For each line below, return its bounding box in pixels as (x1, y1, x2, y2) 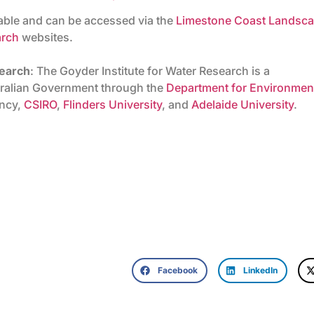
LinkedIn (243, 264, 278, 275)
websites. (19, 30, 73, 45)
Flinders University (63, 97, 162, 112)
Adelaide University (191, 97, 294, 112)
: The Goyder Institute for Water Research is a (30, 64, 270, 78)
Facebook (157, 264, 198, 275)
